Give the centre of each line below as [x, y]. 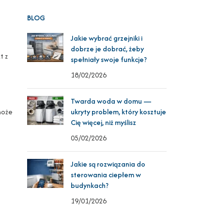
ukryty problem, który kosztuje [119, 112]
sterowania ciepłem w [106, 175]
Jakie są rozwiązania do [108, 164]
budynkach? [90, 185]
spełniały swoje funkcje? [109, 59]
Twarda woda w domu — [111, 101]
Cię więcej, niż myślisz [104, 122]
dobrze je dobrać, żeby [108, 49]
